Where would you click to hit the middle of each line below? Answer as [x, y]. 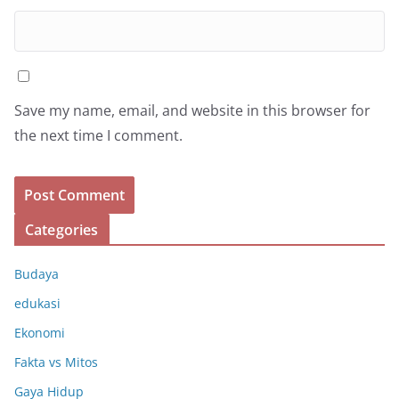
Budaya [37, 273]
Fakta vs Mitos [56, 362]
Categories [62, 229]
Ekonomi [40, 332]
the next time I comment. [98, 135]
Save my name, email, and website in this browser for [192, 110]
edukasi [37, 303]
